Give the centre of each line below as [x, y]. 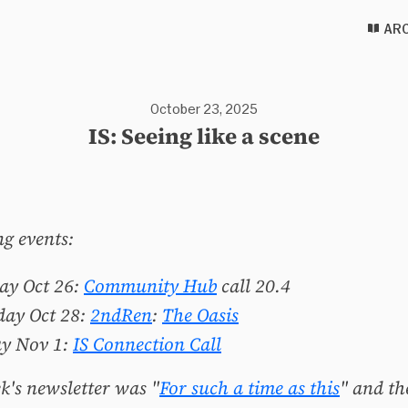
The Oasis [200, 315]
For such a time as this [250, 388]
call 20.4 [254, 286]
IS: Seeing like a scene [204, 136]
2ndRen [121, 315]
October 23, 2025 [204, 109]
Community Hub [150, 286]
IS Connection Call [147, 344]
